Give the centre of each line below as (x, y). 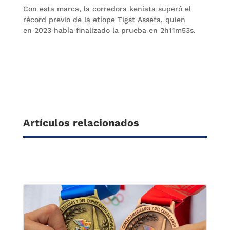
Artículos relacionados (81, 122)
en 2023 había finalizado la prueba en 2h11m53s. (109, 30)
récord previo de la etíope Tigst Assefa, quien (104, 19)
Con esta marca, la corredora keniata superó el (107, 8)
